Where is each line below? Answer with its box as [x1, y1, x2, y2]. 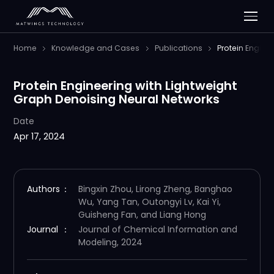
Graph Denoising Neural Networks [13, 90, 220, 108]
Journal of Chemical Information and [78, 223, 238, 236]
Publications [154, 43, 202, 54]
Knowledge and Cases [51, 43, 140, 54]
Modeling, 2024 [78, 236, 143, 249]
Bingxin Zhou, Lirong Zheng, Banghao [78, 182, 233, 195]
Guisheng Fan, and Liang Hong [78, 208, 207, 221]
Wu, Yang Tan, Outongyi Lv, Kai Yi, [78, 195, 221, 208]
